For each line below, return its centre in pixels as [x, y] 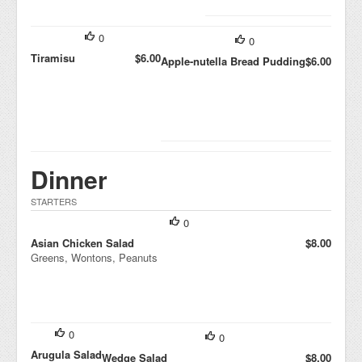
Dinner [69, 179]
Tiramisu [53, 58]
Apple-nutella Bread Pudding [233, 61]
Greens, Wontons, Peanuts [94, 257]
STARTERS [54, 201]
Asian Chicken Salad [82, 243]
